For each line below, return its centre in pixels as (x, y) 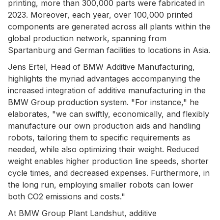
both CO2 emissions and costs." (67, 196)
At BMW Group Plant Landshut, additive (82, 213)
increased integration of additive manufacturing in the (107, 90)
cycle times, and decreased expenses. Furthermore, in (109, 173)
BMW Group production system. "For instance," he (103, 102)
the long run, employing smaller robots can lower (101, 184)
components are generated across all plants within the (109, 26)
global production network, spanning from (87, 38)
